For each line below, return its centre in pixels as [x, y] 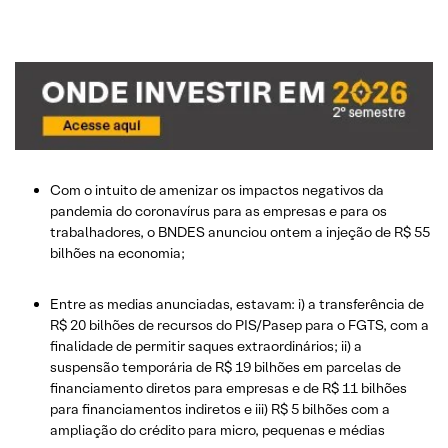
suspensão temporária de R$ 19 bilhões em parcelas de [225, 366]
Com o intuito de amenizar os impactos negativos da [217, 189]
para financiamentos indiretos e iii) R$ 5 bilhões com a [220, 408]
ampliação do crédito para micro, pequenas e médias [217, 429]
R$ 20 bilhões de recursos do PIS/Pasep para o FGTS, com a [239, 324]
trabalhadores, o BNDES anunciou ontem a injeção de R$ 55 [240, 231]
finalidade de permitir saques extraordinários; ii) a [206, 345]
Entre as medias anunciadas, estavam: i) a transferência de [237, 303]
